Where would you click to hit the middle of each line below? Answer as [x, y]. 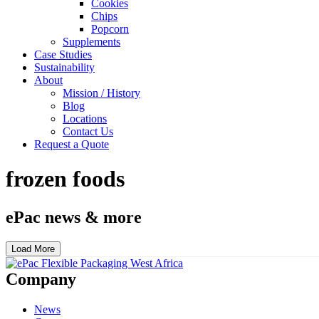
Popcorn [110, 29]
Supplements [91, 42]
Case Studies [63, 54]
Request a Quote [72, 144]
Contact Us [88, 131]
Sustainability [64, 67]
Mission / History [101, 93]
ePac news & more [74, 217]
